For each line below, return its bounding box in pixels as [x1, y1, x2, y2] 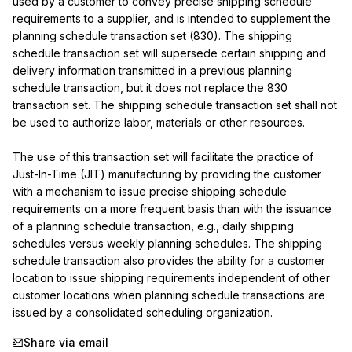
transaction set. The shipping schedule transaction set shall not [13, 98, 337, 112]
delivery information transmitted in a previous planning [13, 64, 292, 77]
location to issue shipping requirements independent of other [13, 271, 330, 284]
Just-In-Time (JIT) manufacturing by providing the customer [13, 167, 321, 181]
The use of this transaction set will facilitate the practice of [13, 150, 313, 163]
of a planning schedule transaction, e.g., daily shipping [13, 219, 294, 233]
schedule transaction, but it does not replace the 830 [13, 81, 288, 94]
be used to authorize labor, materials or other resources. [13, 115, 305, 129]
